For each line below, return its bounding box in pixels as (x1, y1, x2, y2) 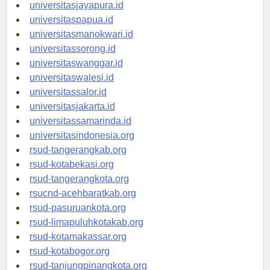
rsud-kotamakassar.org (30, 242, 127, 253)
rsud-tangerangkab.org (30, 155, 127, 166)
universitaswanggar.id (30, 68, 123, 79)
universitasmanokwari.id (30, 39, 133, 50)
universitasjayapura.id (30, 10, 124, 21)
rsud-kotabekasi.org (30, 169, 114, 180)
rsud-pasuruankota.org (30, 213, 126, 224)
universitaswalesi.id (30, 83, 114, 93)
